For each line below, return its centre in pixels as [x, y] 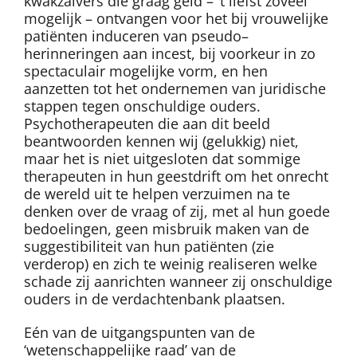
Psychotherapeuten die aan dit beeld [147, 124]
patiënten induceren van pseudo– [136, 36]
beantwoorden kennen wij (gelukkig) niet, [161, 141]
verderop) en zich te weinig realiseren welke [171, 264]
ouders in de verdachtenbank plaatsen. [155, 299]
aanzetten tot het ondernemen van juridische [175, 89]
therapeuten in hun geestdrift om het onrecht [176, 177]
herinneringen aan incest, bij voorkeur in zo [170, 54]
